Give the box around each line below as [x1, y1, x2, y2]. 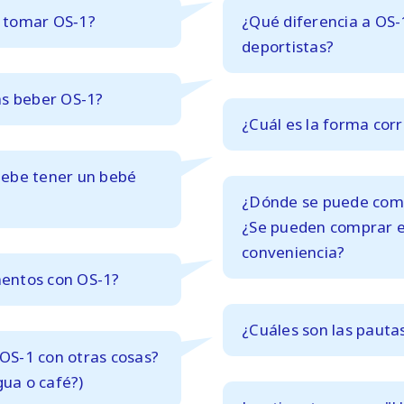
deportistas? [242, 35, 335, 57]
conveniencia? [242, 241, 345, 262]
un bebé [77, 165, 137, 187]
